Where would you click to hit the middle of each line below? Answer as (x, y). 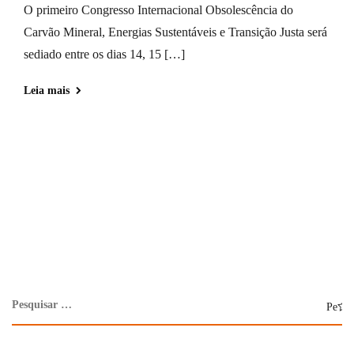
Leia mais (47, 90)
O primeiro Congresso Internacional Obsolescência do (158, 9)
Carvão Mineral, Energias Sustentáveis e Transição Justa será (175, 32)
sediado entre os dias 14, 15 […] (104, 54)
